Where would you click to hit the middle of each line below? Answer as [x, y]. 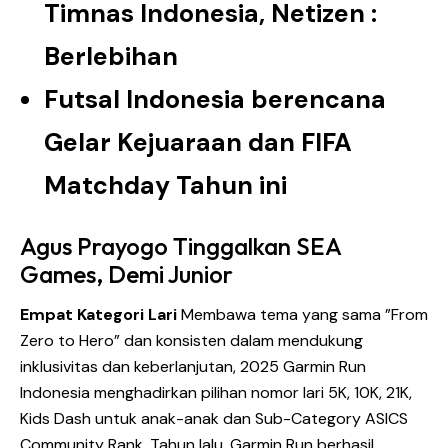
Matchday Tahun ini [165, 186]
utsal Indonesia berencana [222, 100]
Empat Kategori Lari [98, 315]
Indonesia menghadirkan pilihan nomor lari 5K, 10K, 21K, [216, 393]
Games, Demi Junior [126, 274]
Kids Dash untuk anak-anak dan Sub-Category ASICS [214, 419]
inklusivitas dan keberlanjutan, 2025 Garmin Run [193, 367]
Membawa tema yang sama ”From [302, 315]
